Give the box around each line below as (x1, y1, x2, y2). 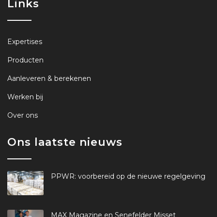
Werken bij (7, 92, 43, 101)
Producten (7, 55, 44, 64)
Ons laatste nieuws (7, 135, 123, 149)
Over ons (7, 110, 38, 120)
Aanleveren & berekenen (7, 74, 91, 83)
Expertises (7, 37, 42, 46)
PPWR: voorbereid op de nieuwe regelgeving (51, 171, 205, 181)
